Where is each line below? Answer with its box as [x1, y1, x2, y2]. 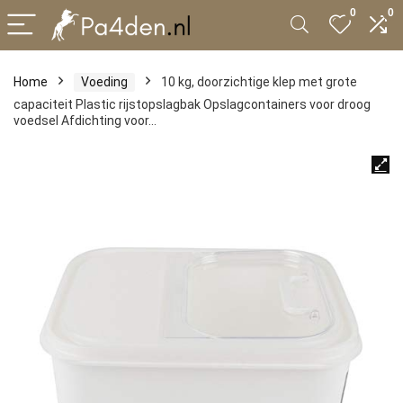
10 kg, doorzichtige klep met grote [161, 75, 357, 89]
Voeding [81, 75, 128, 89]
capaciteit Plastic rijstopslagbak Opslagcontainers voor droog [13, 97, 371, 112]
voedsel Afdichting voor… [13, 113, 157, 128]
